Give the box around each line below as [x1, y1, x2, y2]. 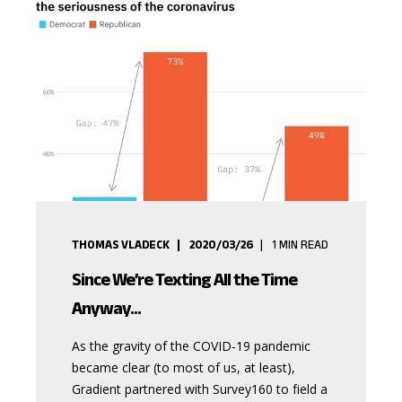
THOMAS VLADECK [72, 238, 170, 251]
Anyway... [72, 298, 141, 318]
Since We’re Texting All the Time [72, 269, 297, 289]
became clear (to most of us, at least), [72, 359, 295, 376]
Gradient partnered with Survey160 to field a [72, 380, 328, 398]
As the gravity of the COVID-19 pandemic [72, 337, 310, 354]
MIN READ [279, 238, 328, 251]
